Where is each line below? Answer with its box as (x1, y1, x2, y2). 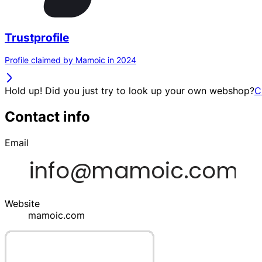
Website (5, 198, 40, 210)
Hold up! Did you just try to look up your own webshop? (5, 85, 254, 97)
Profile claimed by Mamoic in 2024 (5, 55, 136, 65)
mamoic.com (28, 209, 85, 222)
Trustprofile (5, 30, 69, 44)
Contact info (5, 108, 90, 126)
